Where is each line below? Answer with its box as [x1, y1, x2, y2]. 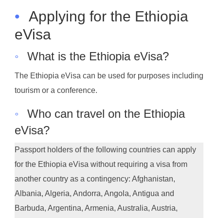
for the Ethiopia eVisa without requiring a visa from [15, 160, 187, 168]
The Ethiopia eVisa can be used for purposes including [15, 71, 203, 80]
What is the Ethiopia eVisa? [27, 50, 169, 63]
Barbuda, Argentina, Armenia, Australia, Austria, [15, 203, 178, 212]
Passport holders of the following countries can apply [15, 145, 196, 154]
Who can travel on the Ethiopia [27, 107, 185, 120]
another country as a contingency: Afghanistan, [15, 174, 175, 183]
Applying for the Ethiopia [29, 8, 188, 25]
